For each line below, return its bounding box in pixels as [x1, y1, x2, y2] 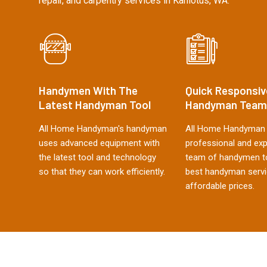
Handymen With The [39, 83, 138, 97]
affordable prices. [185, 181, 254, 191]
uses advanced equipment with [39, 138, 160, 148]
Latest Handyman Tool [39, 98, 151, 111]
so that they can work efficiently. [39, 166, 165, 177]
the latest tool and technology [39, 152, 156, 163]
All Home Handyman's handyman [39, 123, 167, 134]
